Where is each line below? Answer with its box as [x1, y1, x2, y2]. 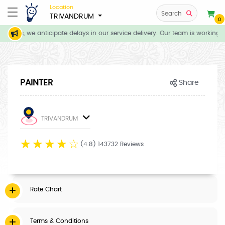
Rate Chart [30, 186, 62, 192]
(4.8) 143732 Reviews [80, 141, 144, 147]
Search [161, 11, 182, 17]
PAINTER [20, 78, 53, 87]
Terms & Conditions [30, 218, 88, 224]
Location [50, 4, 73, 10]
